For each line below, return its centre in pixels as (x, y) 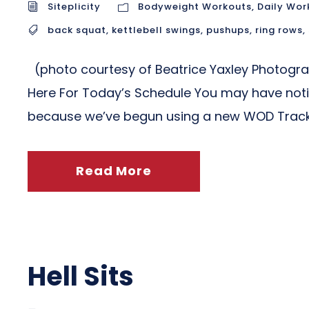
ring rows (279, 30)
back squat (77, 30)
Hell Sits (81, 276)
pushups (228, 30)
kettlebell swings (156, 30)
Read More (114, 171)
